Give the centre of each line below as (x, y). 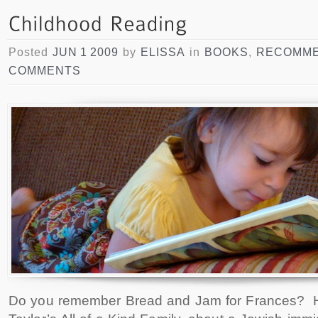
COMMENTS (45, 70)
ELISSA (163, 52)
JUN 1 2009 (86, 52)
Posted (31, 52)
